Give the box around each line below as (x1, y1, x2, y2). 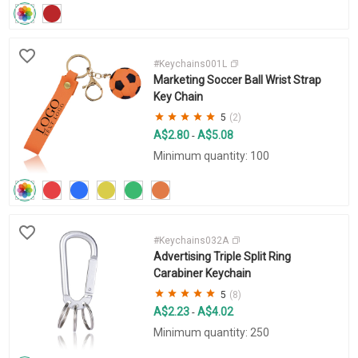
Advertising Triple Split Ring (153, 250, 291, 264)
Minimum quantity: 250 (153, 326, 269, 340)
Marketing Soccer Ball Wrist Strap (153, 73, 321, 86)
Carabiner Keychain (153, 267, 251, 280)
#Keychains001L (153, 58, 229, 70)
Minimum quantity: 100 (153, 149, 269, 162)
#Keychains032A (153, 235, 231, 247)
